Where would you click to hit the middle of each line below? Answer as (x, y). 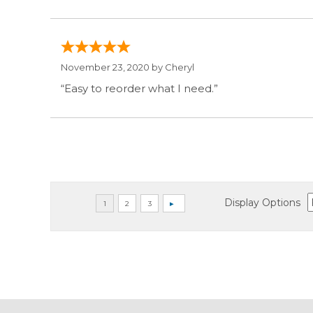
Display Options (262, 202)
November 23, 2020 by (113, 67)
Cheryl (180, 67)
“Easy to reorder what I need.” (139, 89)
